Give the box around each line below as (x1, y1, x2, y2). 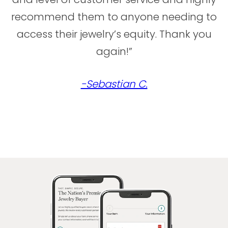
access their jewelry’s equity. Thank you (16, 27, 212, 42)
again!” (96, 44, 132, 59)
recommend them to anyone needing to (11, 10, 217, 24)
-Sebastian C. (80, 77, 148, 92)
